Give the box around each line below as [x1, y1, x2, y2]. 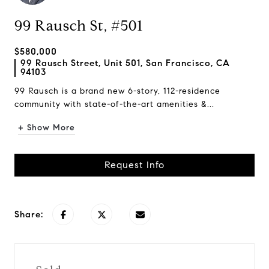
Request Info [104, 159, 165, 171]
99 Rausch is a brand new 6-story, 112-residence [14, 86, 220, 96]
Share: [14, 209, 43, 220]
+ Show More [18, 122, 75, 133]
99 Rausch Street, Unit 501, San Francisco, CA [20, 58, 230, 68]
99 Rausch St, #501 [14, 17, 143, 35]
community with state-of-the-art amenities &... [14, 99, 214, 109]
